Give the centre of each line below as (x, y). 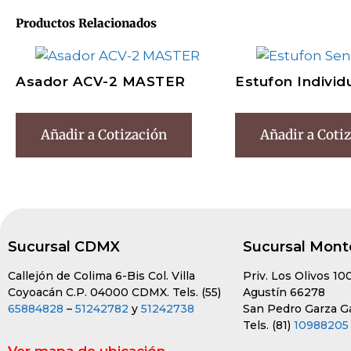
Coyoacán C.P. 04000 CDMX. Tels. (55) (114, 293)
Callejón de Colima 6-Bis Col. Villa (101, 276)
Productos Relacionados (86, 24)
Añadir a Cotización (104, 135)
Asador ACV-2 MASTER (101, 82)
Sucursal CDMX (64, 247)
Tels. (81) (268, 326)
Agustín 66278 (284, 293)
